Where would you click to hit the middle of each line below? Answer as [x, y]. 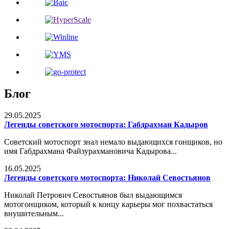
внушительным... [34, 213]
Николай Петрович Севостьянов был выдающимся [93, 195]
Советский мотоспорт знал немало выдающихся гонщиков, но [113, 142]
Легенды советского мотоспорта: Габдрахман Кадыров [106, 124]
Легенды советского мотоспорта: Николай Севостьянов [107, 177]
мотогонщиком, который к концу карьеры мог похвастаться [108, 204]
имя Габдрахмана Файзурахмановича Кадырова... [90, 151]
